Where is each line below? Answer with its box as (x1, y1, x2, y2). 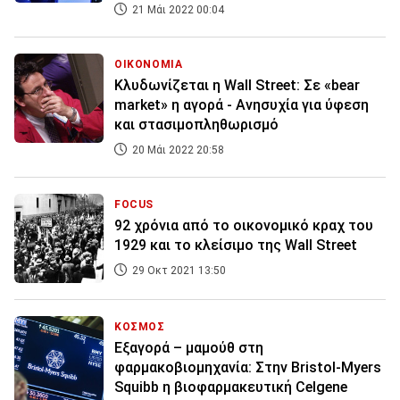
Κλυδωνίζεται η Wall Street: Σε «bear (114, 77, 360, 95)
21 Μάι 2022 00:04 (129, 4, 224, 17)
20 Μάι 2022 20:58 (129, 144, 224, 157)
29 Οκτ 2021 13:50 (129, 264, 226, 278)
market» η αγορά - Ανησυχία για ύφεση (114, 96, 369, 114)
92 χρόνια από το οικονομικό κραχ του (114, 217, 373, 235)
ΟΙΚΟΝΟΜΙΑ (114, 58, 183, 71)
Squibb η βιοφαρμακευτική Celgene (114, 379, 347, 396)
